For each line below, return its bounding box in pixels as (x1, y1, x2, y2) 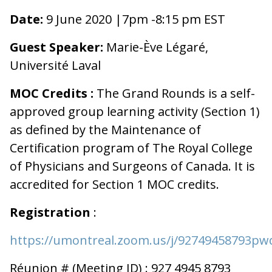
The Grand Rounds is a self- (93, 84, 255, 101)
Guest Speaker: (10, 38, 103, 55)
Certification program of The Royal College (10, 139, 253, 156)
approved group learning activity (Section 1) (10, 103, 260, 120)
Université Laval (10, 56, 101, 73)
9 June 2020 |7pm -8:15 (43, 10, 178, 27)
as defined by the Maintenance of (10, 121, 201, 138)
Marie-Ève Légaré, (103, 38, 208, 55)
